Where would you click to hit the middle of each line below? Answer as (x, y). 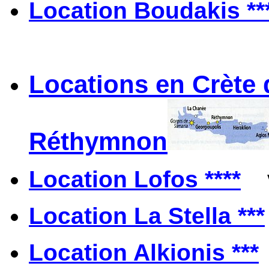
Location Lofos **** (135, 179)
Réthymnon (98, 141)
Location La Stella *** (147, 216)
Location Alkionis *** (144, 252)
